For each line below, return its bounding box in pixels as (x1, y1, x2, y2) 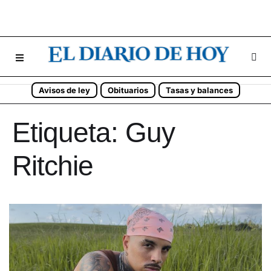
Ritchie (12, 150, 93, 181)
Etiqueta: (12, 117, 125, 148)
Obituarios (107, 85, 148, 95)
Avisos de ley (38, 85, 90, 95)
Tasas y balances (165, 85, 233, 95)
